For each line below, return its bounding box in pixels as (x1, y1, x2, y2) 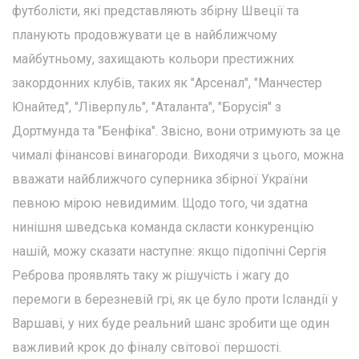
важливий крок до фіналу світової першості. (12, 339, 281, 355)
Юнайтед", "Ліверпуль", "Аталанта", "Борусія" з (12, 99, 281, 115)
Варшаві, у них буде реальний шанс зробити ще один (12, 315, 329, 331)
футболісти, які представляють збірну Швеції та (12, 2, 299, 18)
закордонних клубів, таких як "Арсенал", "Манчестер (12, 75, 322, 91)
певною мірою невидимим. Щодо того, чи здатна (12, 195, 308, 211)
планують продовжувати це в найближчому (12, 26, 277, 42)
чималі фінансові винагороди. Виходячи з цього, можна (12, 147, 344, 163)
